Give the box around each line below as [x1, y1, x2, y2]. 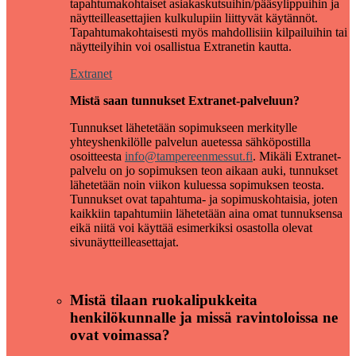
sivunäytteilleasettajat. [70, 235, 179, 250]
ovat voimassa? [70, 326, 170, 343]
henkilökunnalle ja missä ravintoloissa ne [70, 308, 338, 326]
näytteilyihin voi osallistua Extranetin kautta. [70, 40, 292, 54]
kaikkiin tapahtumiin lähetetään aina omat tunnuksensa [70, 207, 342, 221]
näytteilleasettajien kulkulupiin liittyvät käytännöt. [70, 11, 318, 25]
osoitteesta [70, 149, 125, 164]
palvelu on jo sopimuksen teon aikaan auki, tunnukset [70, 164, 338, 178]
